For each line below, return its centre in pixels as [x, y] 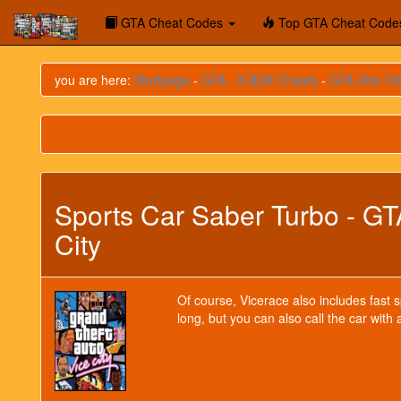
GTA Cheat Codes [172, 22]
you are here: [94, 80]
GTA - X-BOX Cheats [260, 80]
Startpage [162, 80]
